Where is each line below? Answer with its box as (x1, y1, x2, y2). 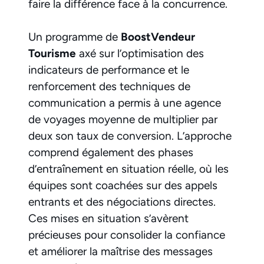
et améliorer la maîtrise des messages (28, 245, 213, 259)
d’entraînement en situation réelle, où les (28, 162, 229, 176)
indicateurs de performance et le (28, 63, 189, 77)
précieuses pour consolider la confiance (28, 228, 225, 242)
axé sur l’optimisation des (76, 47, 204, 61)
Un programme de (28, 30, 121, 44)
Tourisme (28, 47, 76, 61)
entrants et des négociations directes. (28, 195, 216, 209)
